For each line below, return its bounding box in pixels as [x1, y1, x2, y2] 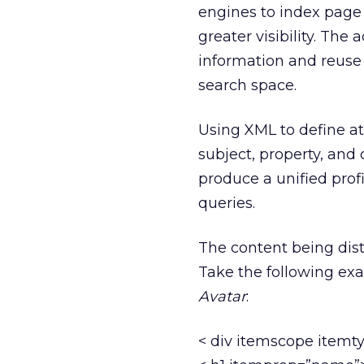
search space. [198, 76, 297, 94]
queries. [198, 194, 255, 212]
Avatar [198, 288, 246, 305]
